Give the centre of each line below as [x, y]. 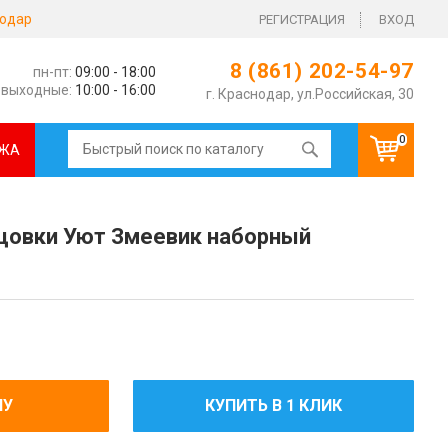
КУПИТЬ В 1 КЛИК [273, 405]
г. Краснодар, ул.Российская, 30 [310, 94]
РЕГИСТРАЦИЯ [302, 19]
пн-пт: [52, 71]
